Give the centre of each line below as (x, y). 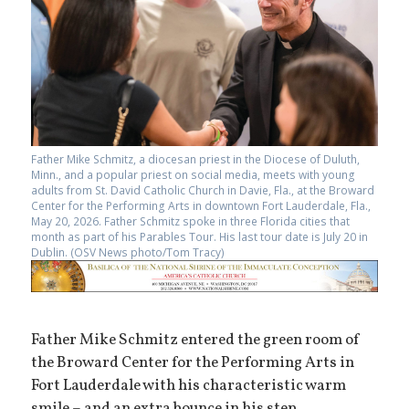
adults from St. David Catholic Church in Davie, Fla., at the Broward (203, 190)
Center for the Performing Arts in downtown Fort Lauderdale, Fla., (201, 205)
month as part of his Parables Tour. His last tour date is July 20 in (200, 236)
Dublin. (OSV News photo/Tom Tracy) (128, 252)
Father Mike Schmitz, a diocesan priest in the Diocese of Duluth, (196, 159)
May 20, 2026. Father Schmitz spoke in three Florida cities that (191, 221)
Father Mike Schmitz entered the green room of (196, 340)
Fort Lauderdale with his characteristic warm (189, 386)
